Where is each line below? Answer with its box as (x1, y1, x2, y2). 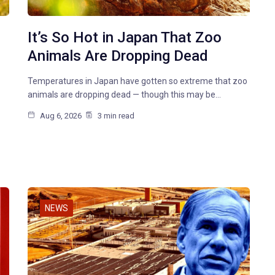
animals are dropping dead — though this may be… (28, 90, 222, 100)
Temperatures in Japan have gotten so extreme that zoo (28, 76, 248, 87)
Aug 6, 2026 (38, 111, 82, 121)
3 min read (96, 111, 135, 121)
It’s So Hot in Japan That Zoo (28, 29, 222, 47)
